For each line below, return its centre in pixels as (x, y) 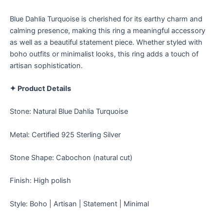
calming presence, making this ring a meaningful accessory (108, 30)
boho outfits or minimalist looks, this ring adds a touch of (104, 54)
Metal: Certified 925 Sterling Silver (65, 135)
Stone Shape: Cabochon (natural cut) (71, 158)
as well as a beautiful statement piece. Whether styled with (106, 42)
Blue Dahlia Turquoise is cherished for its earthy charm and (106, 19)
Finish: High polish (40, 181)
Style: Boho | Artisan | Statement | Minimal (79, 204)
